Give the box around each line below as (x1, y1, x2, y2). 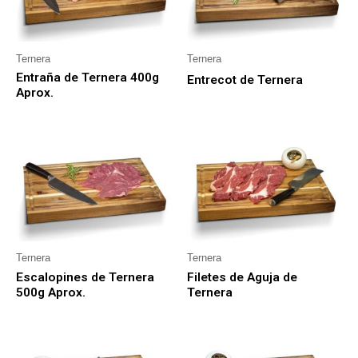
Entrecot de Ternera (187, 73, 303, 88)
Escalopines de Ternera (16, 270, 154, 285)
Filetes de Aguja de (187, 270, 297, 285)
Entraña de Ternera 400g (16, 70, 159, 86)
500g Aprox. (16, 285, 86, 300)
